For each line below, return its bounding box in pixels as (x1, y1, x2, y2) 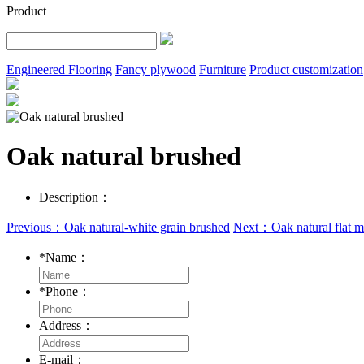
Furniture (199, 62, 246, 76)
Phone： (45, 284, 94, 298)
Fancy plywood (115, 62, 196, 76)
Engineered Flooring (6, 62, 112, 76)
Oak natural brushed (6, 141, 241, 171)
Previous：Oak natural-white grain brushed (6, 219, 230, 234)
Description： (39, 189, 111, 204)
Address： (39, 318, 97, 332)
